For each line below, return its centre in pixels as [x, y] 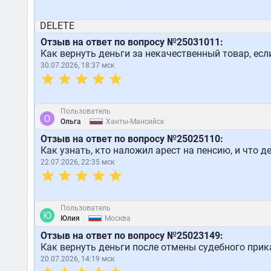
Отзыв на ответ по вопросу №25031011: [132, 42]
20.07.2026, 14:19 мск [77, 259]
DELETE [57, 26]
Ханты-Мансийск [135, 122]
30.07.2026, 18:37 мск [77, 65]
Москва [117, 218]
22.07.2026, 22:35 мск [77, 162]
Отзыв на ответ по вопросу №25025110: [132, 139]
